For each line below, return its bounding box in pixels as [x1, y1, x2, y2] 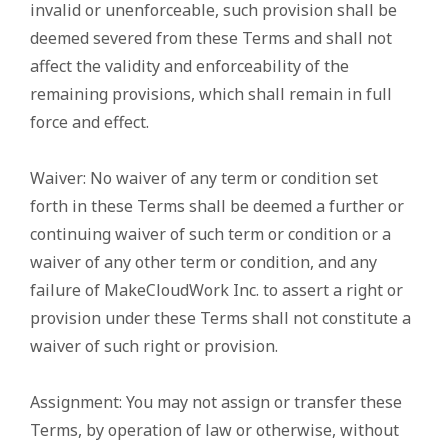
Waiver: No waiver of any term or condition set [30, 167, 378, 190]
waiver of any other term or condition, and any [30, 251, 377, 274]
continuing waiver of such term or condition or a [30, 223, 391, 246]
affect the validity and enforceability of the [30, 55, 349, 78]
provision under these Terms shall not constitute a [30, 307, 411, 330]
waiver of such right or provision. [30, 335, 278, 358]
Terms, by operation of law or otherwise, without [30, 419, 399, 442]
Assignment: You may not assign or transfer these [30, 391, 402, 414]
